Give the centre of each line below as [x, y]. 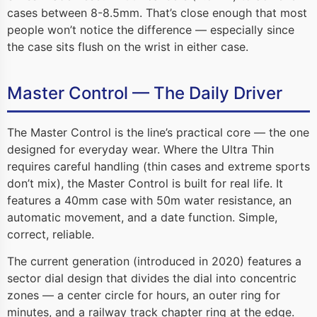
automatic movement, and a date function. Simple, [142, 217]
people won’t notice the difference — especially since [151, 29]
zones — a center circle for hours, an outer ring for [144, 295]
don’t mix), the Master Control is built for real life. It [145, 183]
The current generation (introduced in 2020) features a [154, 261]
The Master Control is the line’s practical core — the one [158, 132]
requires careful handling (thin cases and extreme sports [158, 166]
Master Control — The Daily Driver [145, 93]
